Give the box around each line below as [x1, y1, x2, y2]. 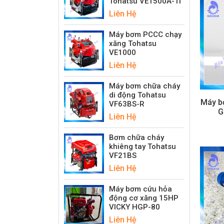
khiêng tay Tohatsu [109, 141, 176, 151]
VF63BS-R [109, 99, 144, 108]
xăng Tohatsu [109, 38, 156, 48]
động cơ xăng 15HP [109, 193, 178, 202]
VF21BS [109, 150, 136, 160]
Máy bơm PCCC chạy [109, 29, 181, 39]
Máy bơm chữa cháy [109, 81, 180, 90]
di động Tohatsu [109, 90, 166, 99]
